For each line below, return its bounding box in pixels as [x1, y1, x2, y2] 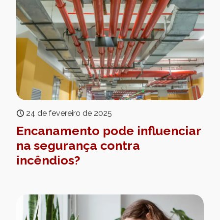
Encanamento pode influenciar [16, 123, 201, 138]
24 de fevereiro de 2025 [26, 109, 112, 118]
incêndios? [16, 153, 80, 168]
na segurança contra [16, 138, 140, 153]
